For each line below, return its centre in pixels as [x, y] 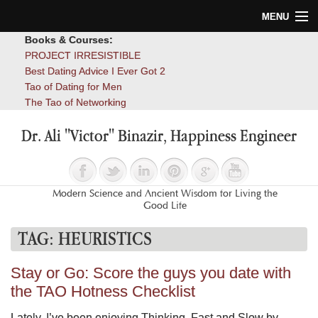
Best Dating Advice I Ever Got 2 [95, 71]
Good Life [165, 205]
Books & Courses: [69, 40]
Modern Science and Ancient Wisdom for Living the [165, 193]
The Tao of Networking [76, 102]
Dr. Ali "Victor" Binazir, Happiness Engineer [159, 136]
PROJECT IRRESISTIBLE [83, 55]
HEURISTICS [105, 238]
